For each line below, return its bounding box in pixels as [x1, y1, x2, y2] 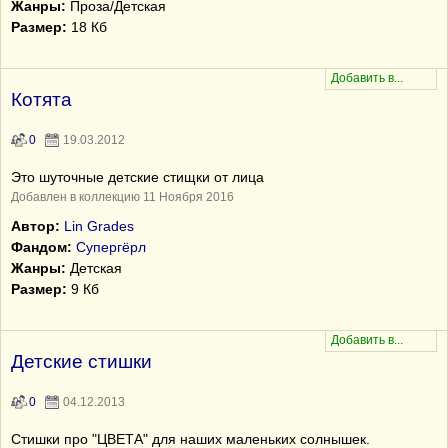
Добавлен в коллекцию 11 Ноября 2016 [11, 190, 234, 204]
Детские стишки [11, 351, 152, 372]
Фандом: [11, 239, 72, 255]
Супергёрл [76, 239, 146, 255]
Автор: [11, 218, 60, 234]
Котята [11, 89, 72, 110]
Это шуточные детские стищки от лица [11, 169, 264, 185]
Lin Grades [64, 218, 134, 234]
